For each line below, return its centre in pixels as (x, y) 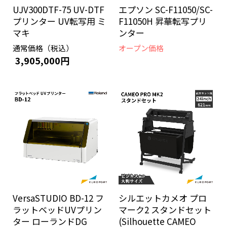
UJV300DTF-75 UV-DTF (59, 9)
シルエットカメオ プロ (163, 198)
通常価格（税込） (43, 48)
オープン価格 (141, 48)
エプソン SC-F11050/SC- (166, 9)
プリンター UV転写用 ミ (59, 21)
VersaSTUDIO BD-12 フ (58, 198)
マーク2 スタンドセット (165, 210)
